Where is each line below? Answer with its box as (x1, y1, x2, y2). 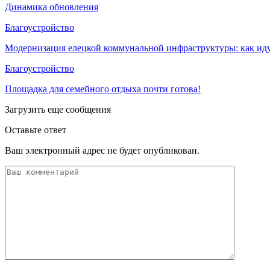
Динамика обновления (5, 1, 98, 12)
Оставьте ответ (5, 124, 66, 135)
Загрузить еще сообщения (5, 104, 111, 115)
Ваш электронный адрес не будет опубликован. (5, 145, 199, 155)
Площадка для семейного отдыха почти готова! (5, 83, 201, 94)
